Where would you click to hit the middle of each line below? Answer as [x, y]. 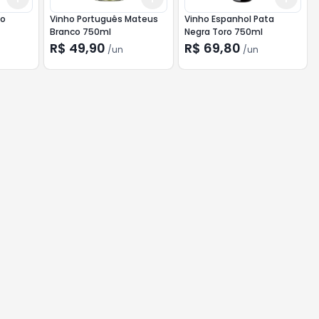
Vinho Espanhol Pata [229, 19]
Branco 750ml [81, 32]
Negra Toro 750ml [223, 32]
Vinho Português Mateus [104, 19]
